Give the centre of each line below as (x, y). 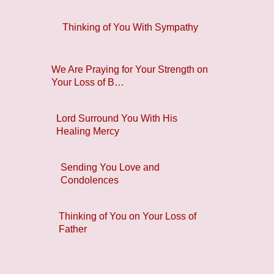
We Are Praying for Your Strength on (129, 70)
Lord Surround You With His (117, 119)
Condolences (89, 180)
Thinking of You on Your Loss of (128, 217)
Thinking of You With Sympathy (130, 27)
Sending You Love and (110, 168)
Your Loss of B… (87, 83)
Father (73, 229)
